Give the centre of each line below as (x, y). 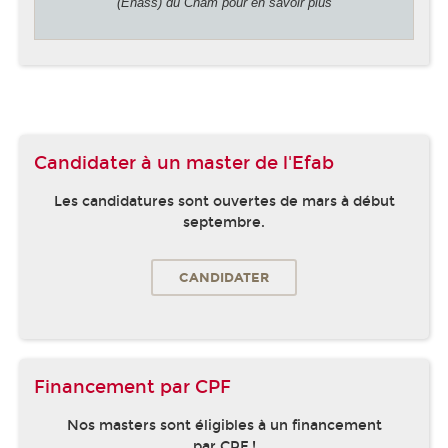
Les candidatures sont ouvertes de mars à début (224, 201)
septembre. (224, 222)
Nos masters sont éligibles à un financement (224, 425)
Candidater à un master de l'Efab (184, 162)
